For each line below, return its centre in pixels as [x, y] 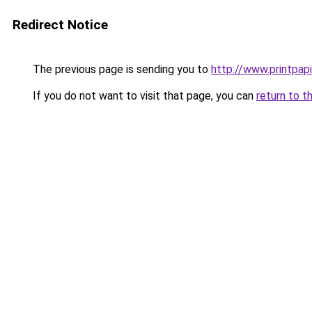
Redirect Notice [60, 25]
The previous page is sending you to [120, 69]
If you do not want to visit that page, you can [143, 96]
